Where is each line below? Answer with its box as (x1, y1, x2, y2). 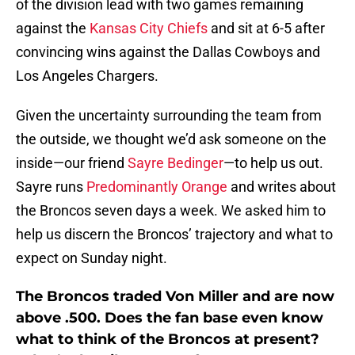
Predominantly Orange (86, 178, 227, 196)
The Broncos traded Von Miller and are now (16, 288, 334, 306)
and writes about (227, 178, 336, 196)
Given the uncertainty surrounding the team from (16, 107, 322, 124)
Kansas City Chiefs (90, 20, 208, 37)
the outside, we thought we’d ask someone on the (16, 131, 326, 148)
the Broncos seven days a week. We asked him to (16, 202, 326, 219)
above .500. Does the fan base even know (16, 309, 323, 327)
